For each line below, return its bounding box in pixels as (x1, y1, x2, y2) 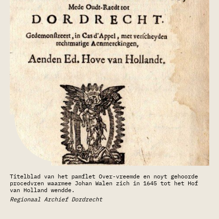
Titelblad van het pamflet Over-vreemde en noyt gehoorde (10, 173, 198, 180)
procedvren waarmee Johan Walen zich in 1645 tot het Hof (10, 179, 198, 187)
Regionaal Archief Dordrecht (10, 196, 102, 203)
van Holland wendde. (10, 186, 75, 194)
